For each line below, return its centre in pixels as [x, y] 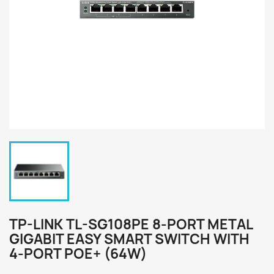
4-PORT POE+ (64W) [78, 254]
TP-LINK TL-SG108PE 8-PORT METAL [131, 224]
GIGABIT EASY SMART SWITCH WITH [129, 239]
